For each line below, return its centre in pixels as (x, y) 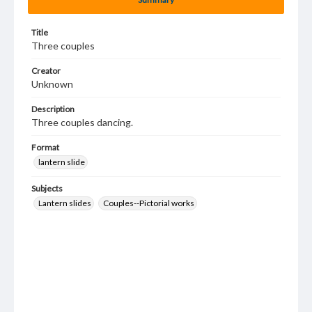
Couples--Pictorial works (149, 203)
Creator (46, 71)
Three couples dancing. (82, 122)
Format (45, 147)
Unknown (52, 84)
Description (53, 109)
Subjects (47, 188)
